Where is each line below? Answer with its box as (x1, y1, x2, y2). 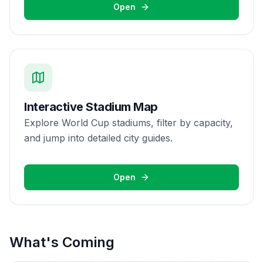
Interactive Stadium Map (24, 100, 158, 114)
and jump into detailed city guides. (24, 132, 173, 144)
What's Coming (9, 234, 114, 251)
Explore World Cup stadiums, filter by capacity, (24, 117, 233, 129)
